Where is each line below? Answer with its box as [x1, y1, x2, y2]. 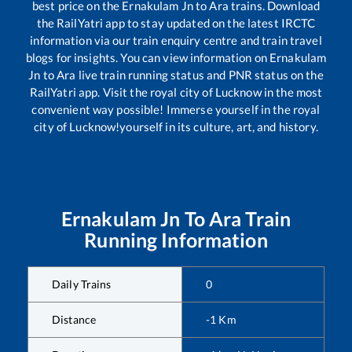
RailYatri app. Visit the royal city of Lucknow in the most [29, 85, 323, 100]
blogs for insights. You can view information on [25, 50, 270, 65]
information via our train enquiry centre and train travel [30, 33, 322, 48]
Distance [52, 313, 97, 327]
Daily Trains [52, 277, 112, 291]
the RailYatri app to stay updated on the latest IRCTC [36, 16, 316, 31]
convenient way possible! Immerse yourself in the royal [31, 102, 321, 117]
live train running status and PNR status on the [75, 68, 324, 82]
